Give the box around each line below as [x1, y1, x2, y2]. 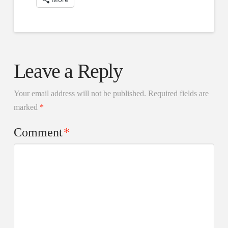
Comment [13, 125, 66, 139]
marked [13, 102, 40, 111]
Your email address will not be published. [13, 89, 146, 98]
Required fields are [148, 89, 209, 98]
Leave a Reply [13, 59, 123, 82]
